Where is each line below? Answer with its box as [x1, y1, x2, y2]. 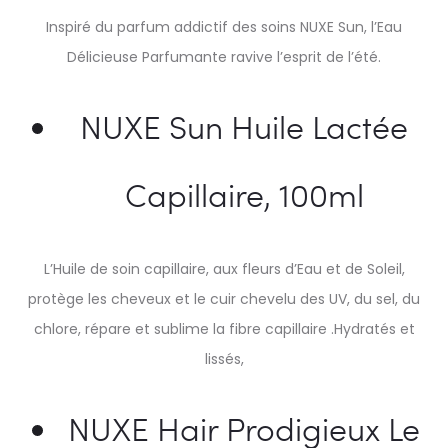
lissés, [204, 349, 244, 369]
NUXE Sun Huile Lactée [80, 105, 408, 148]
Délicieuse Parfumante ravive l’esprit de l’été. [67, 47, 381, 67]
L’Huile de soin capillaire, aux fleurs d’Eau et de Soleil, [43, 259, 405, 279]
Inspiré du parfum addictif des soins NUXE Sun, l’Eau [46, 17, 402, 37]
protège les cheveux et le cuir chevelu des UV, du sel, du [28, 289, 420, 309]
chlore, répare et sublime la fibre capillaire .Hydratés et [33, 319, 415, 339]
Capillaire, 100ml [124, 173, 364, 216]
